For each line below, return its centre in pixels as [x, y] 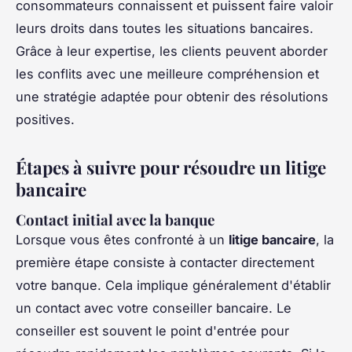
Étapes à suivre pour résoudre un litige [171, 168]
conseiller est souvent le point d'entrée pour [152, 331]
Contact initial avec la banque [115, 220]
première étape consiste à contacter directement [165, 263]
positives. [45, 120]
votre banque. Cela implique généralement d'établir [173, 286]
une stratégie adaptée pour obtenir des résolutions [172, 97]
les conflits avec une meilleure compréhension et [167, 74]
